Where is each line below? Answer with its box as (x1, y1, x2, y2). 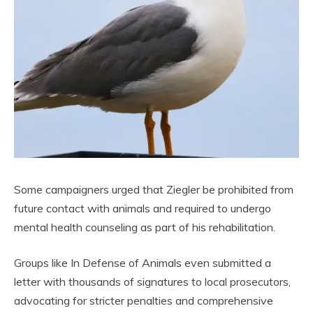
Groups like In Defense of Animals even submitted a (14, 255, 271, 270)
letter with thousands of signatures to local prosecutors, (14, 274, 291, 289)
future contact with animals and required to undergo (14, 201, 271, 215)
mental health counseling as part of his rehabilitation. (14, 219, 275, 234)
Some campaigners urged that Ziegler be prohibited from (14, 182, 293, 196)
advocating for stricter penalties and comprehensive (14, 293, 273, 307)
